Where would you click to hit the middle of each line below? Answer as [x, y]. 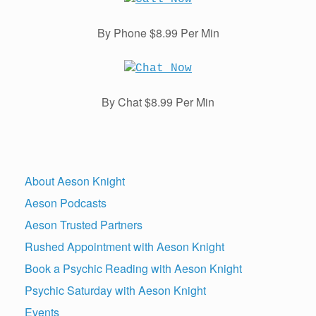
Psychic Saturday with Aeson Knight [115, 290]
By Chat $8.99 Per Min [158, 102]
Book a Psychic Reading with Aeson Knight [133, 268]
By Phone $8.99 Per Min [158, 32]
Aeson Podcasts [66, 202]
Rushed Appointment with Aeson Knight [124, 246]
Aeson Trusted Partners [84, 224]
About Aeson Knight [75, 181]
